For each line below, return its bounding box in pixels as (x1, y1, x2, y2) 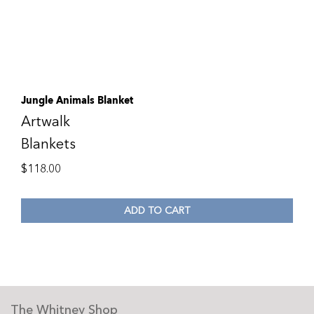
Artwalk (21, 112, 70, 131)
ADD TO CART (124, 203, 190, 217)
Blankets (21, 135, 76, 153)
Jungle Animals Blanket (21, 92, 133, 109)
